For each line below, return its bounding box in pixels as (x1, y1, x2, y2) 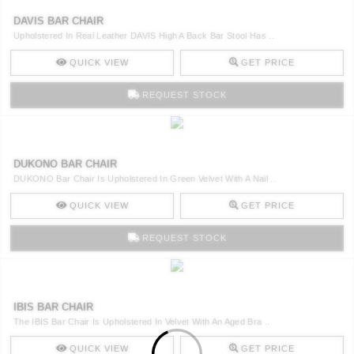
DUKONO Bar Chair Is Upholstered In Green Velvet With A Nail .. (13, 173, 276, 183)
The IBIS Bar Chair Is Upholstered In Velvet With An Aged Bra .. (13, 316, 270, 326)
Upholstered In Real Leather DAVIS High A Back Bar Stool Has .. (13, 30, 274, 40)
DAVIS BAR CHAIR (13, 14, 104, 27)
